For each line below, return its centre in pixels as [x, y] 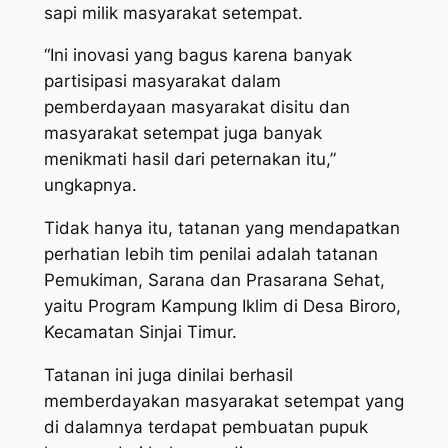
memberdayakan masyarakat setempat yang [223, 400]
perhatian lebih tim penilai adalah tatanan [210, 254]
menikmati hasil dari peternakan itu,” [189, 159]
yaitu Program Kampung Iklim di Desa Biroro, [222, 306]
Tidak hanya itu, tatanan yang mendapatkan [221, 228]
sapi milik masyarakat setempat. [173, 12]
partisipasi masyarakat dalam [162, 81]
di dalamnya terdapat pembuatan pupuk [205, 426]
